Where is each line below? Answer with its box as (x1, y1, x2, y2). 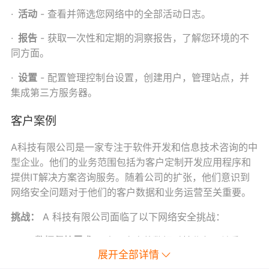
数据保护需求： (34, 235, 102, 247)
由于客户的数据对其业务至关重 (101, 235, 240, 247)
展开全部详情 (97, 249, 159, 261)
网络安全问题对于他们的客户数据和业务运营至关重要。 (10, 186, 251, 199)
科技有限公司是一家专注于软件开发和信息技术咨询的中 (17, 141, 258, 154)
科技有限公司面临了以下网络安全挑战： (52, 210, 225, 223)
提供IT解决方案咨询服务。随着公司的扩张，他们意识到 (10, 171, 250, 184)
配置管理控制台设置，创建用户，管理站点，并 (47, 71, 249, 83)
